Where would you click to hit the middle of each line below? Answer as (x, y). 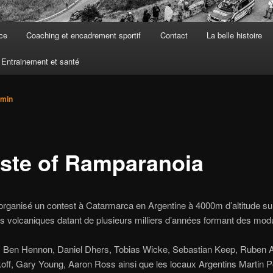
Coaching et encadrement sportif (84, 35)
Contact (174, 35)
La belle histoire (235, 35)
